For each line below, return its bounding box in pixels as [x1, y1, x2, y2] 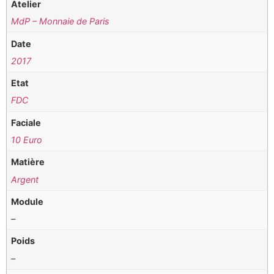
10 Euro [11, 134, 43, 145]
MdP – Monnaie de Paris [11, 16, 110, 27]
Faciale [11, 117, 42, 128]
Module [11, 196, 44, 207]
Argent [11, 174, 39, 185]
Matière [11, 157, 45, 168]
